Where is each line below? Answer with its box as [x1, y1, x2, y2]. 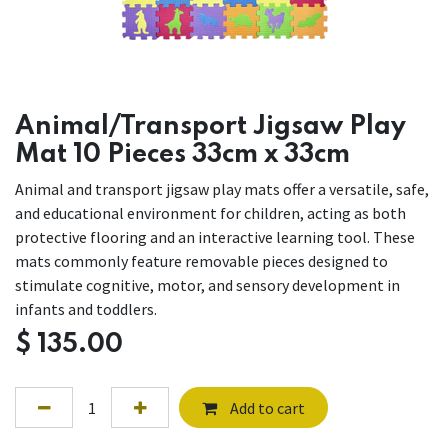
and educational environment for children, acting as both [15, 203, 406, 224]
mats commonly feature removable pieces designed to [15, 251, 388, 272]
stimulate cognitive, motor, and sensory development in [15, 275, 400, 296]
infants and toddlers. [15, 299, 160, 320]
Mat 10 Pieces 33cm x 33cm [15, 142, 350, 169]
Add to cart [226, 397, 305, 418]
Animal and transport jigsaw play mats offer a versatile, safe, [15, 179, 429, 200]
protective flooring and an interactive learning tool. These [15, 227, 415, 248]
